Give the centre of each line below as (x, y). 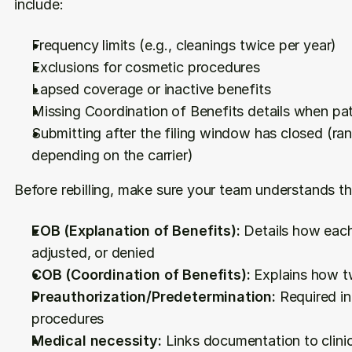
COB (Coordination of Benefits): (141, 275)
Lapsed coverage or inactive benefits (151, 89)
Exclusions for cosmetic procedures (146, 67)
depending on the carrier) (112, 155)
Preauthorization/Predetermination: (154, 297)
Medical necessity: (97, 341)
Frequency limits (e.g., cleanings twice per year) (184, 45)
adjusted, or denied (93, 253)
